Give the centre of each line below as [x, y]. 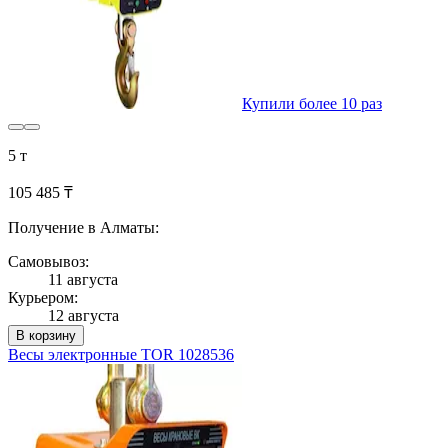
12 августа [83, 316]
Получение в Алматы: [83, 228]
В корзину [46, 336]
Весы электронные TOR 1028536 [121, 355]
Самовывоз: [48, 262]
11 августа [83, 280]
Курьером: [43, 298]
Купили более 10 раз [312, 104]
